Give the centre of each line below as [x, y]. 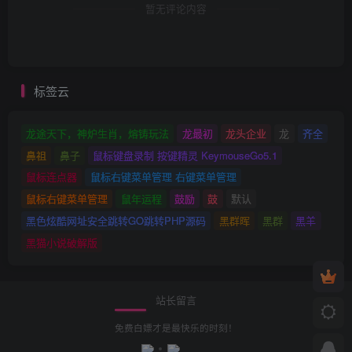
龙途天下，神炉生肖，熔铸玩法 [98, 133]
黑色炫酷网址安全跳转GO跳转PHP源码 [116, 221]
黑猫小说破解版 [62, 243]
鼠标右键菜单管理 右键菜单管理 [163, 177]
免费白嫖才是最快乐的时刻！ [176, 328]
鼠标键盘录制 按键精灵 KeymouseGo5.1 [185, 155]
